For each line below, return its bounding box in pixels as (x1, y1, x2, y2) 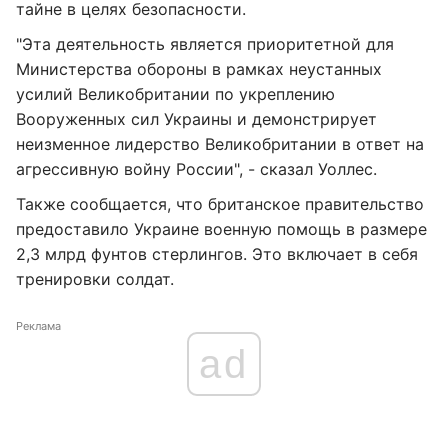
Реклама (16, 319, 61, 333)
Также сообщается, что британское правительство (16, 194, 424, 214)
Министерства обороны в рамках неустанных (16, 59, 382, 79)
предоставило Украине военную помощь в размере (16, 219, 427, 239)
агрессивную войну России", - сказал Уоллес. (16, 159, 377, 179)
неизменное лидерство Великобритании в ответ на (16, 134, 424, 154)
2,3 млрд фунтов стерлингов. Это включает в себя (16, 244, 418, 264)
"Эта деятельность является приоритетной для (16, 34, 394, 54)
